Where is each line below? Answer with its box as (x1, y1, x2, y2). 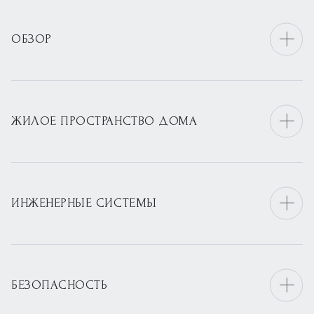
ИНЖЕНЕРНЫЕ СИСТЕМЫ (11, 196, 157, 210)
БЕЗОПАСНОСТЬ (11, 278, 108, 292)
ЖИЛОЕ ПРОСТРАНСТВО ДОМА (11, 114, 198, 128)
